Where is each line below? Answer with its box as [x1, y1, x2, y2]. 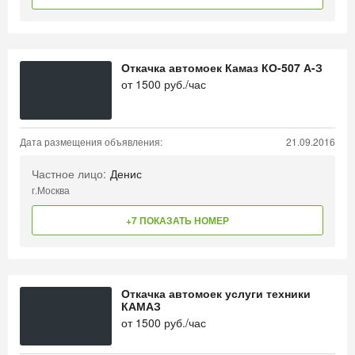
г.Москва [32, 183, 70, 197]
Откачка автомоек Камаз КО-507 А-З [121, 59, 323, 75]
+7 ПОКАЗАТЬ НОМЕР [126, 213, 229, 227]
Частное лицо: [32, 166, 106, 181]
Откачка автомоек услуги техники [121, 285, 311, 301]
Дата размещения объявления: [20, 135, 162, 148]
